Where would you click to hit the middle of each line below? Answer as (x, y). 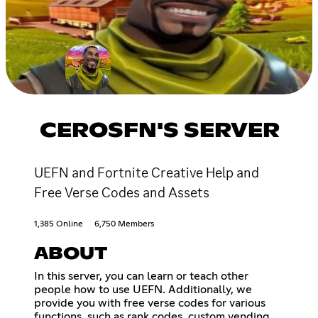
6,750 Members (124, 224)
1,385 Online (59, 224)
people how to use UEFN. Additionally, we (143, 289)
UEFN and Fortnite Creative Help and (147, 172)
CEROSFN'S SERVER (160, 131)
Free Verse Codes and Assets (122, 192)
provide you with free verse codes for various (150, 303)
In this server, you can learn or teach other (141, 276)
